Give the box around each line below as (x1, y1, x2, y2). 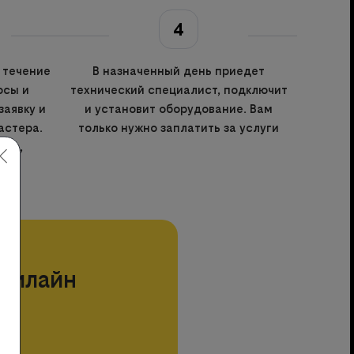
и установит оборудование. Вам (85, 101, 273, 115)
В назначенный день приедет (92, 63, 265, 77)
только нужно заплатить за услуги (78, 120, 279, 134)
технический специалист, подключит (70, 82, 288, 96)
